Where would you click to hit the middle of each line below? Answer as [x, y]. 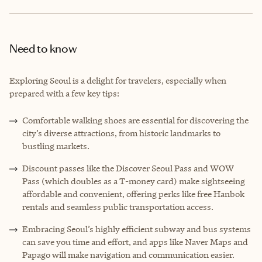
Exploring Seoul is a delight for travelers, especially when [118, 80]
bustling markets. [56, 146]
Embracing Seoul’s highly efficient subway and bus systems [137, 229]
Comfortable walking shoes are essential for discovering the [135, 120]
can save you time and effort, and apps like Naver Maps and [135, 242]
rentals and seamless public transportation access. [118, 206]
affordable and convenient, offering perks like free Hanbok [133, 194]
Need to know [43, 48]
